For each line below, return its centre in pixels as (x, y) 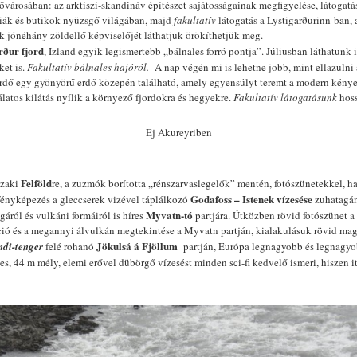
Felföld (36, 183)
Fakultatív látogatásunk (285, 97)
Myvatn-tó (171, 215)
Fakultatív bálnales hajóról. (88, 67)
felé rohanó (70, 246)
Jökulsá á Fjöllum (137, 246)
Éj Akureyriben (178, 132)
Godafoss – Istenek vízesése (251, 199)
